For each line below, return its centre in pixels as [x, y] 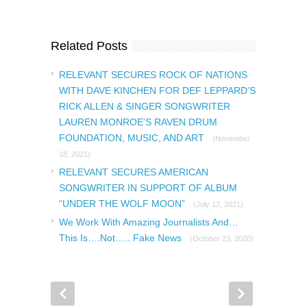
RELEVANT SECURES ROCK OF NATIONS [153, 75]
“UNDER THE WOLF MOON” [123, 204]
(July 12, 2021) [218, 205]
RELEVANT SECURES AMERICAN [134, 172]
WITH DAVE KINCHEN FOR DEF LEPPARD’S [157, 91]
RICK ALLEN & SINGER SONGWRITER [145, 107]
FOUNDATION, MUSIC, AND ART [133, 138]
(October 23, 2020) [222, 239]
